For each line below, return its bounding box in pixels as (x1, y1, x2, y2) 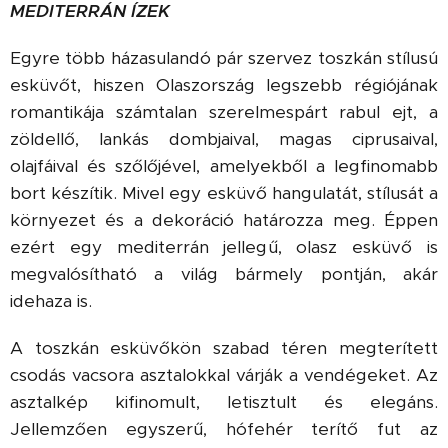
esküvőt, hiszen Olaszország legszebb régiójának (10, 74, 438, 96)
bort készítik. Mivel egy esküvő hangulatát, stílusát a (10, 182, 438, 204)
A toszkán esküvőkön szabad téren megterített (10, 337, 438, 359)
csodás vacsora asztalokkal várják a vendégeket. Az (10, 364, 438, 386)
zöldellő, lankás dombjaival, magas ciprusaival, (10, 128, 438, 150)
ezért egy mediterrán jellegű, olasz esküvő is (10, 236, 438, 258)
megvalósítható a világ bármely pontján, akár (10, 263, 438, 285)
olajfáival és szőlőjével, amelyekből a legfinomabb (10, 155, 438, 177)
